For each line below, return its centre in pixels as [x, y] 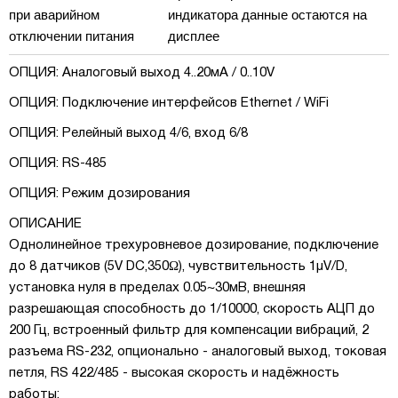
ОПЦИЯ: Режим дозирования [99, 194]
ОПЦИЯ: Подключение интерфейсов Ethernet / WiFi [169, 103]
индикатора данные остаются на [267, 15]
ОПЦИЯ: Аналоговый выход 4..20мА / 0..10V [142, 73]
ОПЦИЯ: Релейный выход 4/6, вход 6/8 [128, 133]
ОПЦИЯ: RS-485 [58, 163]
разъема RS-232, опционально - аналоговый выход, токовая [198, 352]
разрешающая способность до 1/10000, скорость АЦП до [192, 309]
